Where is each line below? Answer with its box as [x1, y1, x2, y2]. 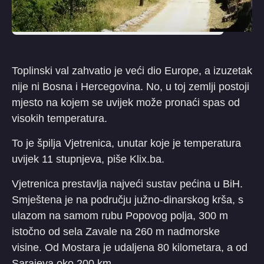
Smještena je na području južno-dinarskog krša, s [12, 193, 243, 206]
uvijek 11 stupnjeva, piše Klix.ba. [12, 153, 164, 165]
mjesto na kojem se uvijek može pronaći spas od [12, 96, 240, 108]
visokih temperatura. [12, 112, 107, 124]
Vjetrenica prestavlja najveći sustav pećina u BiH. [12, 177, 243, 190]
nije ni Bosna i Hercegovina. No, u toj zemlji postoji [12, 80, 249, 93]
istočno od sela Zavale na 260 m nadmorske [12, 225, 220, 237]
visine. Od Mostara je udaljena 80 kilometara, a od [12, 241, 247, 253]
